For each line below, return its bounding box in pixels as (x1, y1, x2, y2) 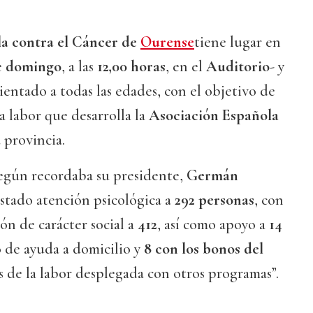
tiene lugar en (194, 33, 281, 52)
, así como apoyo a (157, 215, 269, 234)
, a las (61, 57, 97, 76)
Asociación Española (149, 106, 279, 125)
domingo (6, 57, 61, 76)
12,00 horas (97, 57, 166, 76)
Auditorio (206, 57, 270, 76)
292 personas (175, 191, 254, 210)
